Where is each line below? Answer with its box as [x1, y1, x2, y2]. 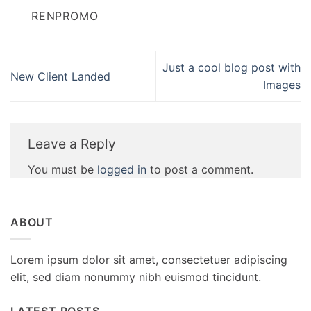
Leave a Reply [28, 135, 116, 153]
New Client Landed [10, 69, 110, 83]
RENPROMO [31, 8, 99, 23]
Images [263, 78, 301, 92]
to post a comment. [146, 162, 253, 176]
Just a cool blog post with [162, 60, 301, 75]
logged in [97, 162, 146, 176]
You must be [28, 162, 97, 176]
